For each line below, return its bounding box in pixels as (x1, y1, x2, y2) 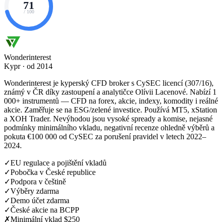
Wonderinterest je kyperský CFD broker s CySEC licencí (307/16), (4, 78, 214, 87)
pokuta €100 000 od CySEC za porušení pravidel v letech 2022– (4, 132, 206, 141)
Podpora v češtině (10, 177, 66, 186)
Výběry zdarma (10, 186, 59, 195)
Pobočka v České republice (10, 167, 96, 176)
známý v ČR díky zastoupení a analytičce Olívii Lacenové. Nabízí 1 (4, 87, 217, 96)
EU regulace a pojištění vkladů (10, 158, 107, 167)
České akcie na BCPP (10, 205, 79, 214)
